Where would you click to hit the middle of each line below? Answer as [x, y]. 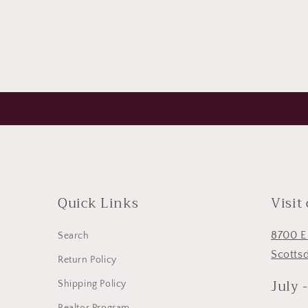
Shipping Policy [92, 284]
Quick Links [98, 203]
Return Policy [87, 260]
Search [74, 236]
